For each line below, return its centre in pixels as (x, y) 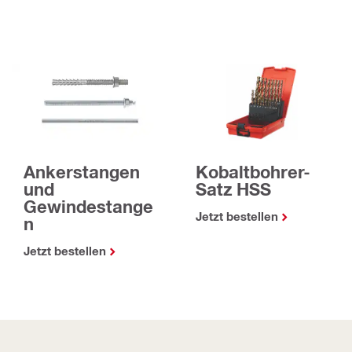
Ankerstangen (82, 172)
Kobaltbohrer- (253, 172)
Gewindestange (88, 206)
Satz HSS (233, 190)
